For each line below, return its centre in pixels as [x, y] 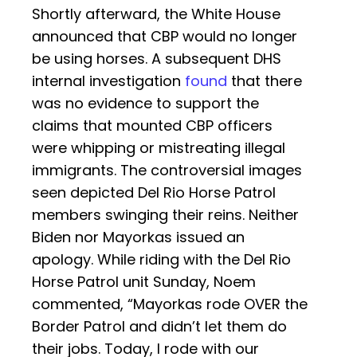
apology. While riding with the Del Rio [161, 260]
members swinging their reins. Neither [165, 215]
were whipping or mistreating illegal [159, 148]
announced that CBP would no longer [165, 37]
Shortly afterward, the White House [156, 14]
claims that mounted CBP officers [152, 126]
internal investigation [108, 81]
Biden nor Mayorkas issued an [138, 237]
